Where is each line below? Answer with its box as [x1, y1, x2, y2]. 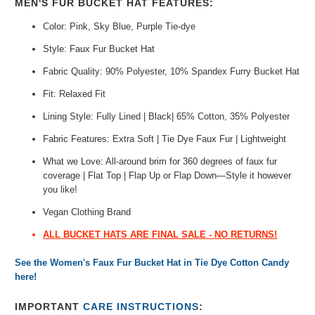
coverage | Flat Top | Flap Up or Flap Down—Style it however [43, 169, 292, 181]
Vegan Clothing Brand [43, 206, 131, 217]
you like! [43, 184, 78, 195]
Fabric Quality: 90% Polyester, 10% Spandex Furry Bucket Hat [43, 65, 300, 77]
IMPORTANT [15, 300, 84, 312]
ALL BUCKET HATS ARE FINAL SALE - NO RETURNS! [43, 229, 278, 240]
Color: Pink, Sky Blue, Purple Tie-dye [43, 20, 199, 32]
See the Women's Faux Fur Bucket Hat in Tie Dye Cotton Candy [15, 257, 290, 268]
